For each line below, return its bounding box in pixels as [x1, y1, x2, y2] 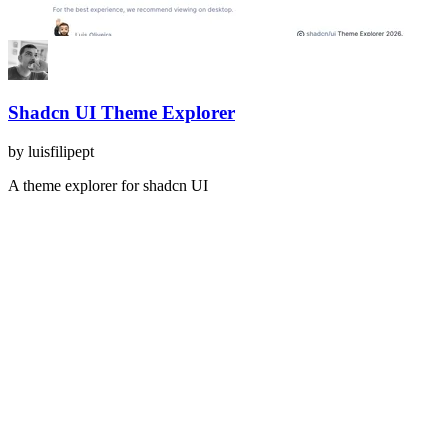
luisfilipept [28, 143, 94, 161]
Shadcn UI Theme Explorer [8, 102, 235, 124]
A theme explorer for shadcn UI [8, 177, 208, 195]
